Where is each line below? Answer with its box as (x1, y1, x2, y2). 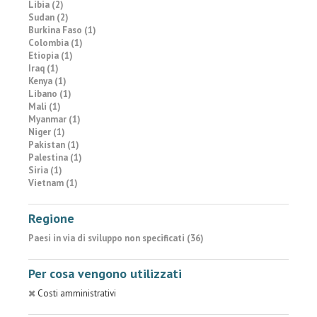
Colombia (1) (28, 37, 83, 49)
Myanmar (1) (28, 113, 81, 125)
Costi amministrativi (38, 287, 116, 299)
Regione (28, 210, 74, 226)
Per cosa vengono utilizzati (28, 265, 182, 282)
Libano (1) (28, 88, 71, 100)
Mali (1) (28, 100, 61, 113)
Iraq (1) (28, 62, 59, 74)
